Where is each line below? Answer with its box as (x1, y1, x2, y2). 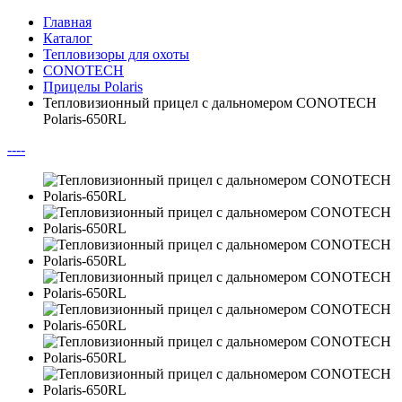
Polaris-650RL (43, 111, 127, 127)
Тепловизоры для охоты (43, 47, 189, 62)
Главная (43, 14, 92, 30)
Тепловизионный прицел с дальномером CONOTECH (43, 95, 377, 110)
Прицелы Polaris (43, 79, 143, 94)
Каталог (43, 31, 92, 46)
